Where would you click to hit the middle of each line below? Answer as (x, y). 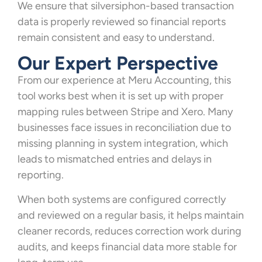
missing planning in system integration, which (123, 144)
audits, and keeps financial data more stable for (127, 247)
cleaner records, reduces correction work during (130, 231)
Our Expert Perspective (118, 63)
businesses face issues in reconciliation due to (124, 128)
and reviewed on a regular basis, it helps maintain (131, 215)
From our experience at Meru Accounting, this (124, 80)
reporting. (42, 175)
